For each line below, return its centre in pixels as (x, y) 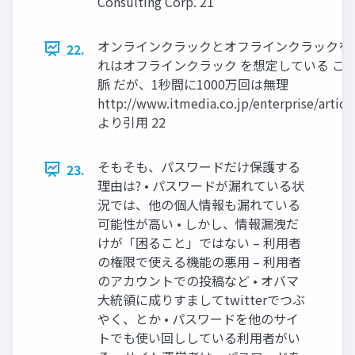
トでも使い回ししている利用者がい (199, 337)
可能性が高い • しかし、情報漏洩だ (198, 223)
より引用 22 (132, 122)
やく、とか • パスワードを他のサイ (198, 318)
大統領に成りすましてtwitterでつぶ (201, 299)
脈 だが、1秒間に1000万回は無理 (193, 84)
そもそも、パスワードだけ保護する (199, 166)
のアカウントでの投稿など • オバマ (198, 280)
